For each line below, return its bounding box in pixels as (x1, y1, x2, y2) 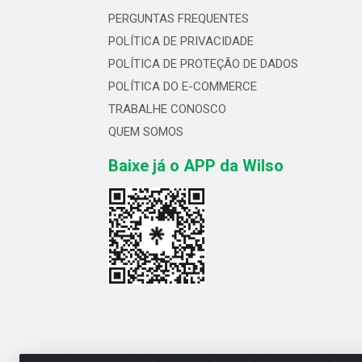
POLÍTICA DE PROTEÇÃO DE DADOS (108, 57, 298, 72)
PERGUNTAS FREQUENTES (108, 11, 249, 27)
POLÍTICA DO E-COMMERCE (108, 79, 257, 95)
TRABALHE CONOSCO (108, 102, 226, 117)
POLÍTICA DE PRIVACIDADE (108, 34, 254, 49)
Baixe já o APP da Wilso (108, 156, 284, 176)
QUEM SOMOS (108, 124, 183, 140)
